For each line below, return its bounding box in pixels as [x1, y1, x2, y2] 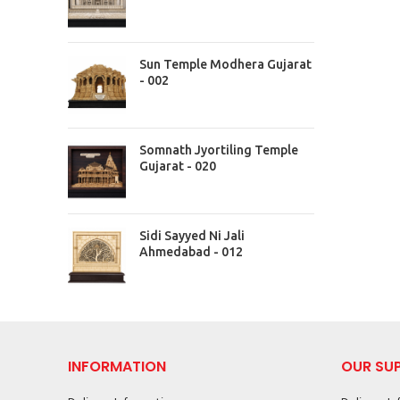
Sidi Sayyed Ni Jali [139, 229, 245, 243]
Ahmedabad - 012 [139, 245, 243, 259]
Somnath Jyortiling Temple [139, 143, 298, 157]
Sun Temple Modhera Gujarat [139, 57, 312, 71]
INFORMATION [68, 356, 166, 377]
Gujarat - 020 [139, 159, 216, 173]
